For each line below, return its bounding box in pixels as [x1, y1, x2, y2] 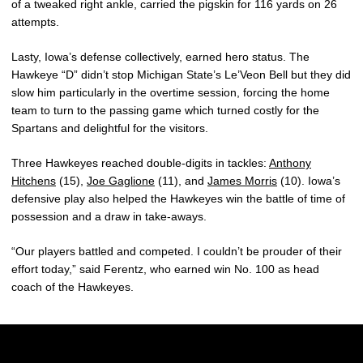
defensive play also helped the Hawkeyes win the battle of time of [11, 191, 345, 205]
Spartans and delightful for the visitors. [11, 121, 208, 135]
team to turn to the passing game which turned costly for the [11, 103, 319, 117]
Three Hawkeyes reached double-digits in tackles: [11, 156, 269, 169]
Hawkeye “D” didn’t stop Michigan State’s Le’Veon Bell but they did [11, 67, 351, 81]
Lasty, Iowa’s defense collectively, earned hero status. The [11, 49, 310, 63]
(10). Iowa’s [277, 173, 340, 187]
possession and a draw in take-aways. [11, 209, 207, 223]
